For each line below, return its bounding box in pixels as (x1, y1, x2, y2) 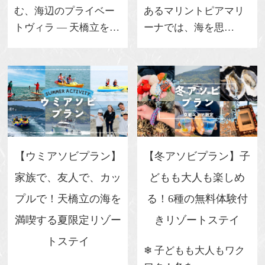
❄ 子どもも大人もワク (143, 244, 245, 256)
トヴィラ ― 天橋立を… (14, 21, 119, 33)
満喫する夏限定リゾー (14, 214, 121, 226)
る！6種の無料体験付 (146, 192, 248, 205)
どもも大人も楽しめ (149, 171, 245, 183)
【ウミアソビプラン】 (14, 150, 121, 162)
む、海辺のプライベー (14, 5, 115, 17)
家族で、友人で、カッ (14, 171, 121, 183)
